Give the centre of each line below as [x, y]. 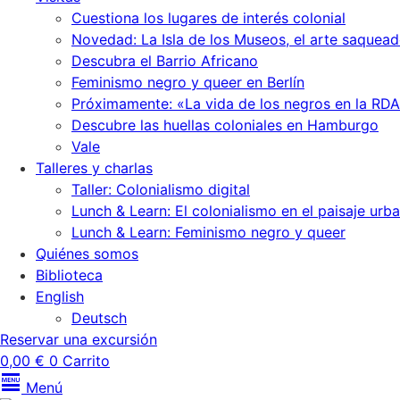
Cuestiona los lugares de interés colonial [208, 18]
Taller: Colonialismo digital [161, 189]
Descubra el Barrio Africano [165, 61]
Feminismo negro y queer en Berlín [188, 82]
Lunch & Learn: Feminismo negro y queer [208, 232]
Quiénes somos [87, 254]
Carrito [86, 361]
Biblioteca [69, 275]
